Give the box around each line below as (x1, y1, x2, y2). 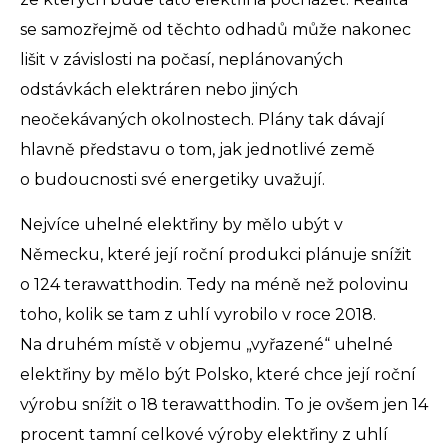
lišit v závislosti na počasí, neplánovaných (20, 50, 343, 70)
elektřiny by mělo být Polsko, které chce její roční (20, 365, 416, 385)
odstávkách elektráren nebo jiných (20, 80, 298, 100)
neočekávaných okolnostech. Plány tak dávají (20, 110, 385, 130)
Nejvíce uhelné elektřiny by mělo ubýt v (20, 215, 343, 235)
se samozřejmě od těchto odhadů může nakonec (20, 20, 411, 40)
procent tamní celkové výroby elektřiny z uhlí (20, 425, 388, 445)
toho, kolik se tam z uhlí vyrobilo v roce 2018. (20, 305, 376, 325)
